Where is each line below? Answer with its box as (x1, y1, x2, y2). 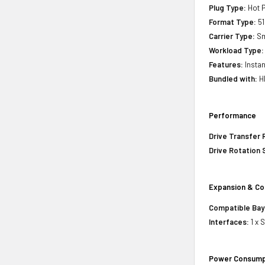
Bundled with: (209, 73, 258, 83)
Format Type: (209, 17, 257, 27)
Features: (209, 59, 244, 69)
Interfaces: (209, 216, 250, 227)
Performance (209, 110, 257, 120)
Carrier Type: (209, 31, 256, 41)
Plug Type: (209, 2, 247, 12)
